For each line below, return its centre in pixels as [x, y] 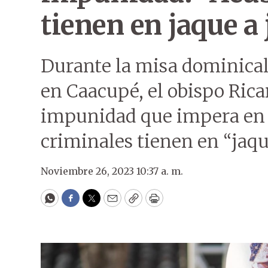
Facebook [95, 203]
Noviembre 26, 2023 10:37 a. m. [112, 171]
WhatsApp [77, 203]
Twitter [111, 203]
